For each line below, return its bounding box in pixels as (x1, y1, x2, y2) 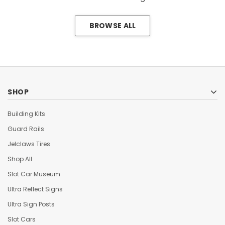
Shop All (8, 154, 32, 163)
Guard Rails (8, 124, 44, 133)
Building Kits (8, 109, 45, 118)
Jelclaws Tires (8, 139, 50, 148)
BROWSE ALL (89, 21, 136, 31)
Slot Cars (8, 214, 36, 223)
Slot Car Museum (8, 169, 60, 178)
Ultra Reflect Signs (8, 184, 63, 193)
